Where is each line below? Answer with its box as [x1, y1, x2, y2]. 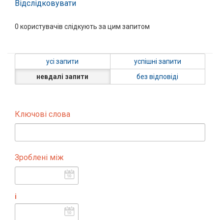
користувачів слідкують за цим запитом [19, 22, 150, 30]
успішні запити [134, 57, 181, 65]
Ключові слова [15, 109, 70, 119]
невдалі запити [36, 72, 89, 81]
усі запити [46, 57, 79, 65]
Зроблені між [15, 152, 64, 162]
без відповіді [137, 72, 179, 81]
